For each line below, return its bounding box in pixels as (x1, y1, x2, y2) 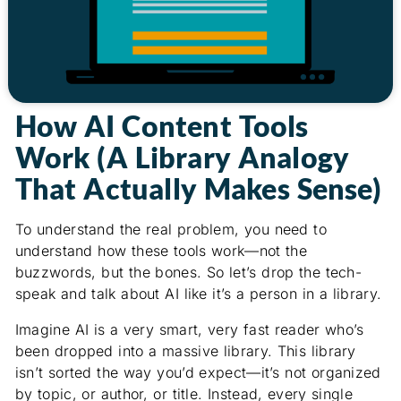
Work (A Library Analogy (14, 139, 350, 175)
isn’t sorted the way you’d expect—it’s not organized (14, 363, 381, 381)
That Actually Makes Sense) (14, 170, 381, 206)
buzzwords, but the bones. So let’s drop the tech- (14, 262, 363, 281)
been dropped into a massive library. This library (14, 341, 356, 360)
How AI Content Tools (14, 107, 309, 143)
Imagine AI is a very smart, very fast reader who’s (14, 320, 364, 338)
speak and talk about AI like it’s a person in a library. (14, 284, 382, 303)
